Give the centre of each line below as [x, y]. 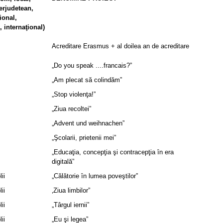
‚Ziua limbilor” [71, 190]
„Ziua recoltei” [71, 109]
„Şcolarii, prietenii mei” [84, 138]
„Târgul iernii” [70, 205]
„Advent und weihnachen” [88, 123]
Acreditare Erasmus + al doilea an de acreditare [120, 46]
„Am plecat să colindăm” [87, 80]
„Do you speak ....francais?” [92, 65]
